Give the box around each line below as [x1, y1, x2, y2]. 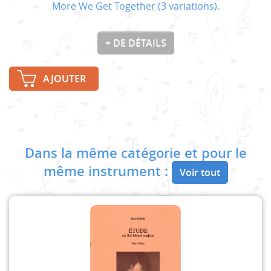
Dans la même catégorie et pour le [24, 143, 247, 162]
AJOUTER [43, 71, 86, 85]
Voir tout [179, 165, 220, 179]
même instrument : [43, 162, 172, 180]
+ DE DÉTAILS [105, 36, 166, 50]
